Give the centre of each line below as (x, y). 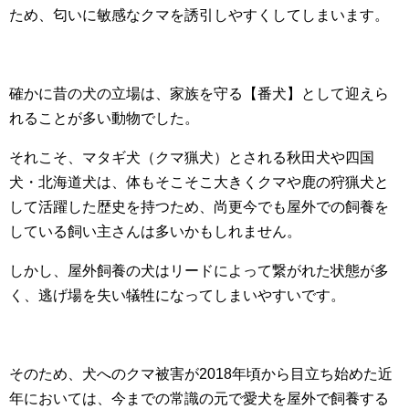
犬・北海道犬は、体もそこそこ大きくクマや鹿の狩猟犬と (199, 183)
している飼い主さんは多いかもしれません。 (155, 232)
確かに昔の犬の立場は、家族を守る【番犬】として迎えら (199, 94)
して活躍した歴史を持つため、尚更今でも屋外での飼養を (199, 207)
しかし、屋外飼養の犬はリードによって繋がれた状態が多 (199, 271)
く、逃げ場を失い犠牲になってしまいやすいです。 (177, 296)
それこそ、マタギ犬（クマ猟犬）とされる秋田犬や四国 (192, 158)
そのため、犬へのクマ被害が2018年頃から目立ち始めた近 (201, 374)
